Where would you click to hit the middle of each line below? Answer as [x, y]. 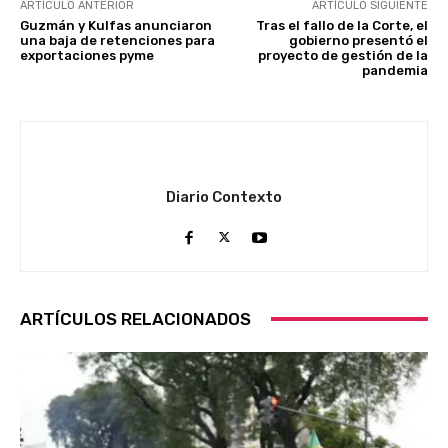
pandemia [394, 70]
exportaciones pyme [87, 55]
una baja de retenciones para [117, 40]
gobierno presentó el [358, 40]
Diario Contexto [224, 196]
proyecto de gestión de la [342, 55]
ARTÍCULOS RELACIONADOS [135, 318]
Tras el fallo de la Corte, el [341, 25]
